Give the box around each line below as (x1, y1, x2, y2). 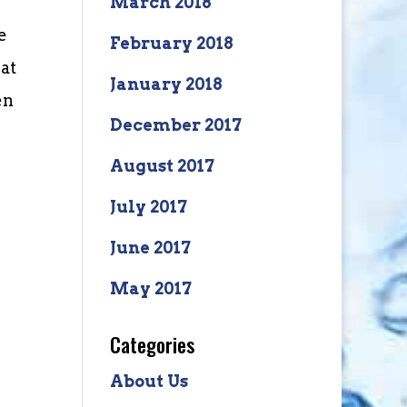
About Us (109, 372, 188, 391)
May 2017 (109, 279, 192, 298)
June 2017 (109, 238, 191, 257)
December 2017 (109, 115, 242, 134)
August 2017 (109, 156, 214, 175)
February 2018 (109, 34, 233, 53)
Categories (109, 330, 194, 359)
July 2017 (109, 197, 187, 216)
